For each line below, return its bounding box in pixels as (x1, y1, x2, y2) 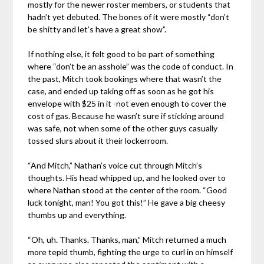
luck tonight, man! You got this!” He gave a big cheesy (28, 197, 226, 208)
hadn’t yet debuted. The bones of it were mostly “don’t (28, 12, 230, 22)
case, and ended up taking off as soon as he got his (28, 86, 214, 97)
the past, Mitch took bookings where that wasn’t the (28, 74, 222, 84)
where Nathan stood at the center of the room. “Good (28, 185, 227, 196)
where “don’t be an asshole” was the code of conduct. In (28, 61, 234, 72)
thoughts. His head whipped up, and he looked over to (28, 173, 226, 183)
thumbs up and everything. (28, 210, 127, 220)
